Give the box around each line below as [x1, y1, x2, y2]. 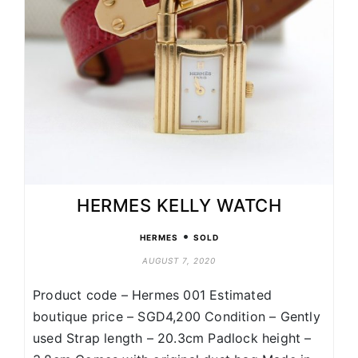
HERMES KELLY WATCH [77, 195, 281, 217]
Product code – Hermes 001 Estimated [33, 287, 272, 304]
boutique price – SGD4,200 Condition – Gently [33, 308, 320, 325]
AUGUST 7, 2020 [142, 256, 216, 266]
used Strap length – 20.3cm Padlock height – [33, 330, 312, 347]
